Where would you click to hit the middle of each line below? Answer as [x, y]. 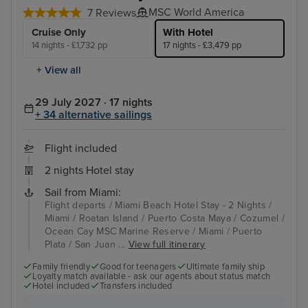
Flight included [81, 149]
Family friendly [61, 267]
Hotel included [61, 286]
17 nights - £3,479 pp [202, 46]
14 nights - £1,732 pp [69, 46]
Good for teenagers [138, 267]
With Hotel [188, 33]
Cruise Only [59, 33]
